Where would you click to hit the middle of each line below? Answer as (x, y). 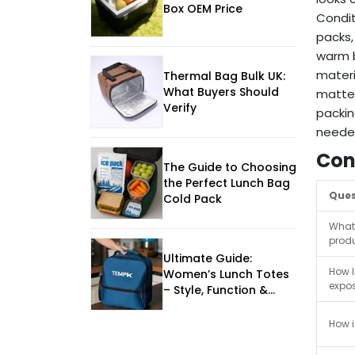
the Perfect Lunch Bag (227, 183)
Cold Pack (193, 199)
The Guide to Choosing (230, 168)
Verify (180, 108)
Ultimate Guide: (208, 259)
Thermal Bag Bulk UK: (224, 76)
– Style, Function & (216, 290)
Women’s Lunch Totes (226, 275)
